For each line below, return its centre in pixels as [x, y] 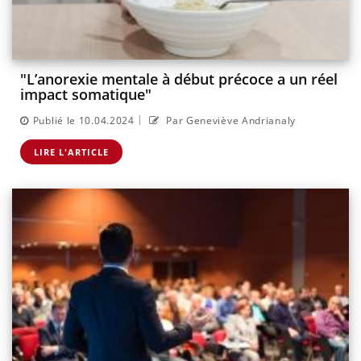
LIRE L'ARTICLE [71, 151]
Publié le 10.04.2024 [83, 120]
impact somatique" [86, 95]
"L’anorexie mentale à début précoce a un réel [179, 79]
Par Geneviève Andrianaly [229, 120]
